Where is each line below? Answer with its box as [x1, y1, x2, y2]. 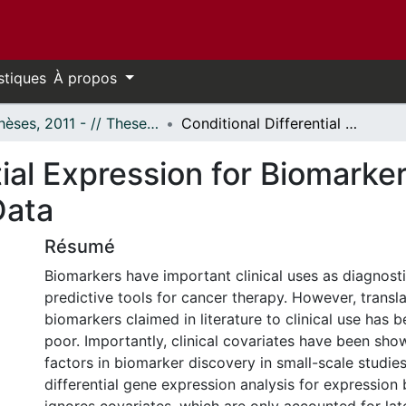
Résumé [44, 236, 115, 257]
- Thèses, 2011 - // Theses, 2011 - [147, 114, 159, 132]
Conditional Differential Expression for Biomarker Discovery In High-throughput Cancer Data [345, 114, 357, 132]
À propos [53, 69, 121, 87]
